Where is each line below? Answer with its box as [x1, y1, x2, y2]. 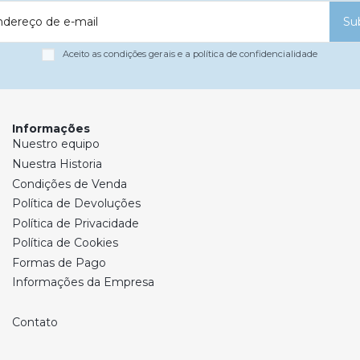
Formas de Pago [12, 255, 106, 270]
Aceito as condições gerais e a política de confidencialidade [63, 48, 318, 60]
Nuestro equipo [12, 137, 100, 152]
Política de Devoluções [12, 196, 141, 211]
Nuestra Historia [12, 156, 102, 171]
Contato [12, 314, 58, 329]
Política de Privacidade [12, 215, 139, 231]
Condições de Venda [12, 176, 127, 191]
